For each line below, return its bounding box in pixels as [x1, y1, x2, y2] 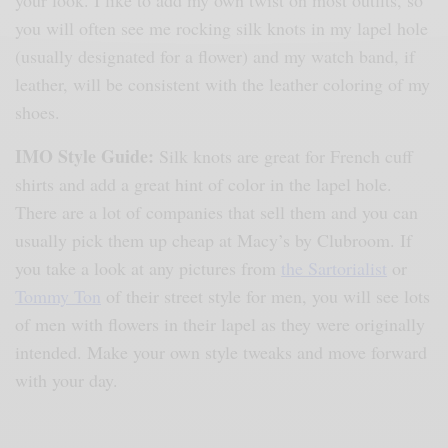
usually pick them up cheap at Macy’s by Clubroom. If [15, 228, 413, 253]
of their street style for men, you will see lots [101, 284, 431, 309]
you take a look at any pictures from [15, 256, 282, 281]
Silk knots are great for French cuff [159, 144, 414, 169]
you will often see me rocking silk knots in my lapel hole [15, 16, 429, 41]
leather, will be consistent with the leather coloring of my [15, 72, 431, 97]
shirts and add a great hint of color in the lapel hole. [15, 172, 393, 197]
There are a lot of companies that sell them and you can [15, 200, 419, 225]
